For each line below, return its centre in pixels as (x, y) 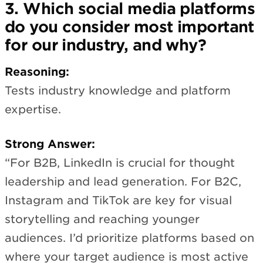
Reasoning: (37, 72)
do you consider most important (129, 26)
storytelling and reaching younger (102, 219)
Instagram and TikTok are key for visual (118, 200)
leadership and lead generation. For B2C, (123, 181)
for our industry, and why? (106, 45)
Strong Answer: (50, 144)
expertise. (33, 110)
